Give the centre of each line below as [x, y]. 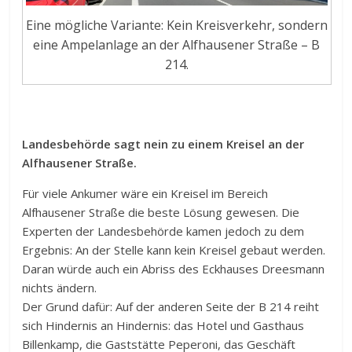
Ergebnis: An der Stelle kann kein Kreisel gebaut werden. [174, 250]
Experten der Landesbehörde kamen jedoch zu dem [163, 231]
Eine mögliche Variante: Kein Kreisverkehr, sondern [176, 25]
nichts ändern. [60, 288]
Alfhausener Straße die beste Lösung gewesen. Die [161, 213]
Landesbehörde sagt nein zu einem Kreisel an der [163, 144]
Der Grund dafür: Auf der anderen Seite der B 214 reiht [171, 307]
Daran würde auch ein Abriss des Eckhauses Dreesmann [174, 269]
